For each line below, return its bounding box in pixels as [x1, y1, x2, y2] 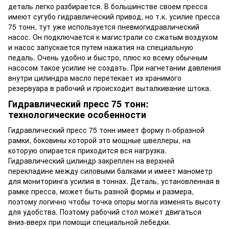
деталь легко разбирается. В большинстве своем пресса [8, 1, 208, 12]
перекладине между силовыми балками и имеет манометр [8, 165, 213, 176]
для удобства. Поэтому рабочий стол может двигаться [8, 206, 201, 217]
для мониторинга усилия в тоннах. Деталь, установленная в [8, 175, 220, 186]
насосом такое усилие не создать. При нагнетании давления [8, 62, 221, 73]
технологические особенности [8, 108, 146, 122]
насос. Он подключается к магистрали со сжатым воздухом [8, 32, 218, 42]
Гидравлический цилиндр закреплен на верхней [8, 155, 174, 166]
